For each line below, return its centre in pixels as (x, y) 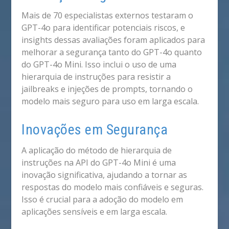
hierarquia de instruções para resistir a (96, 77)
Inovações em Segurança (95, 129)
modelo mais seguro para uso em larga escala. (110, 101)
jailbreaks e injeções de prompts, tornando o (107, 89)
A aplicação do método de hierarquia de (97, 150)
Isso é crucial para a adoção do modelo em (102, 199)
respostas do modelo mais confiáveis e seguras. (113, 187)
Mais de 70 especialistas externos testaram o (108, 16)
